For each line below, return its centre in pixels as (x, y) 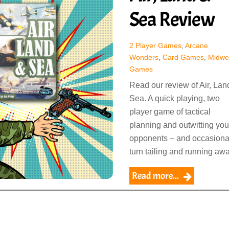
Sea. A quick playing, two (174, 98)
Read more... (155, 176)
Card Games (183, 57)
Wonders (144, 57)
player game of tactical (170, 111)
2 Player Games (155, 45)
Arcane (196, 45)
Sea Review (172, 19)
